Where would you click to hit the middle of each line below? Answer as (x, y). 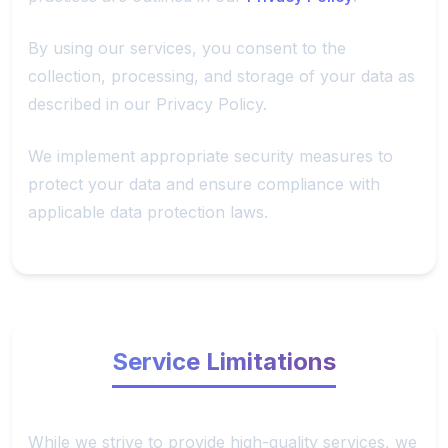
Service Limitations (224, 361)
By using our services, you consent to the (187, 47)
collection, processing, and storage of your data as (221, 75)
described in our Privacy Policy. (147, 103)
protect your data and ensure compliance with (204, 183)
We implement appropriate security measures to (210, 155)
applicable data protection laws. (148, 211)
